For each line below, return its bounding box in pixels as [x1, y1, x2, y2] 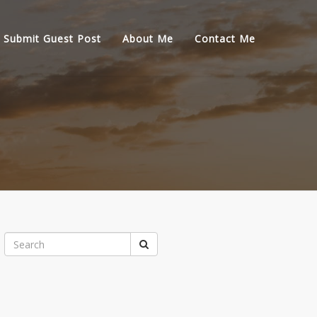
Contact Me [195, 32, 255, 45]
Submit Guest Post [4, 32, 101, 45]
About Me [122, 32, 173, 45]
